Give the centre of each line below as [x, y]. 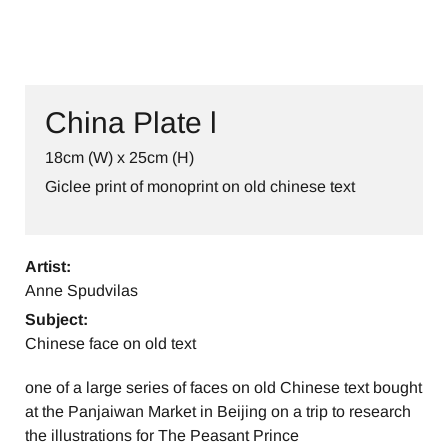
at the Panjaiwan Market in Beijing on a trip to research [218, 412]
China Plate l [131, 123]
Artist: [48, 267]
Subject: [56, 320]
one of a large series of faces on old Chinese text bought [223, 388]
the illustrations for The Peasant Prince [162, 436]
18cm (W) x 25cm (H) [119, 158]
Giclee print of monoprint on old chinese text [200, 187]
